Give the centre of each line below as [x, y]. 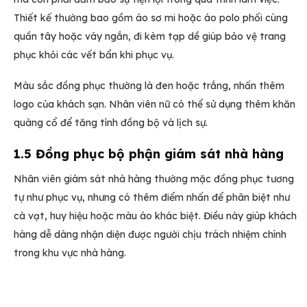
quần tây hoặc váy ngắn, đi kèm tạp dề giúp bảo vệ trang [150, 36]
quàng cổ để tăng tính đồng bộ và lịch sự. [111, 123]
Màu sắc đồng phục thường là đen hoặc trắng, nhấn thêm [149, 86]
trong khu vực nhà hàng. [70, 253]
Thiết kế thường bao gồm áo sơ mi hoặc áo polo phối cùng [151, 17]
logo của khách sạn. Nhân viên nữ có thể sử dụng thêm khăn [155, 105]
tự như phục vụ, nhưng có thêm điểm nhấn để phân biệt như [152, 198]
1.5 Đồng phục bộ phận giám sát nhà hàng [149, 154]
